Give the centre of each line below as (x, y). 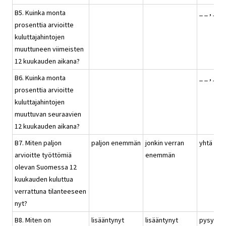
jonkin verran (165, 143)
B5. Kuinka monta (40, 13)
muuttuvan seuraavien (48, 114)
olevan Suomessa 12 (46, 167)
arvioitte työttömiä (43, 155)
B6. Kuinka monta (40, 78)
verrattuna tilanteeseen (50, 191)
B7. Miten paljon (38, 143)
